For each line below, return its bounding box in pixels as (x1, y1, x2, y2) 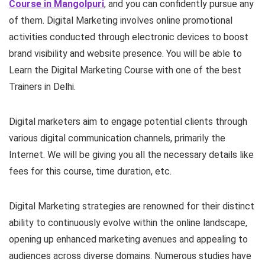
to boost (212, 31, 248, 43)
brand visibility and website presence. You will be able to (9, 48, 242, 60)
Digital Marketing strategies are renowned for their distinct (9, 201, 254, 212)
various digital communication (9, 132, 131, 144)
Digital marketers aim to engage (9, 116, 142, 128)
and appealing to (179, 234, 248, 245)
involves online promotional (120, 15, 232, 27)
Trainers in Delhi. (9, 81, 76, 93)
